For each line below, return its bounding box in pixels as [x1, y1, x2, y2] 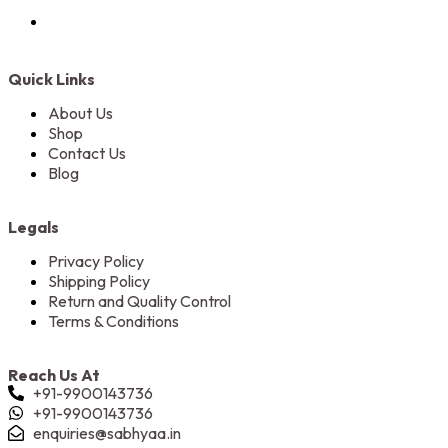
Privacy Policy [48, 251, 144, 272]
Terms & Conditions [48, 311, 179, 332]
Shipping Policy [48, 271, 150, 292]
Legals [8, 217, 59, 238]
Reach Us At [8, 365, 100, 386]
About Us [48, 103, 113, 124]
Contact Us [48, 143, 126, 164]
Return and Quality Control [48, 291, 231, 312]
